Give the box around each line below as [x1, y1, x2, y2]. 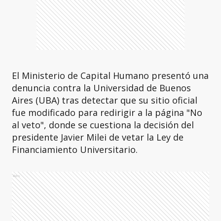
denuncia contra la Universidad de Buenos [12, 82, 191, 94]
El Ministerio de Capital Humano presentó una [12, 70, 209, 81]
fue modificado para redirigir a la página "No [12, 107, 202, 118]
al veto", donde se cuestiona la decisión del [12, 119, 194, 131]
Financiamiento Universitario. [12, 144, 138, 155]
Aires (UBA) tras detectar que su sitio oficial [12, 94, 197, 106]
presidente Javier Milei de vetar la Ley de [12, 131, 184, 143]
